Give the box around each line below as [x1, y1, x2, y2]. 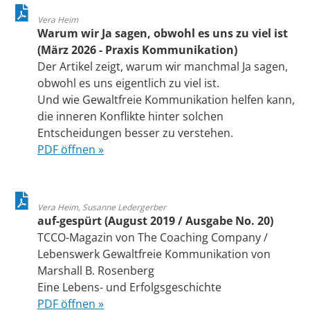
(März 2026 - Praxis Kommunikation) [37, 42, 237, 57]
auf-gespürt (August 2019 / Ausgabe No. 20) [37, 213, 273, 229]
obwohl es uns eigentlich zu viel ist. [37, 75, 219, 91]
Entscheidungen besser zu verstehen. [37, 125, 233, 140]
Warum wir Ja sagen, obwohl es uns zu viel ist [37, 25, 288, 41]
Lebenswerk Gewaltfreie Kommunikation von [37, 246, 271, 262]
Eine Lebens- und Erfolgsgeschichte [37, 280, 221, 295]
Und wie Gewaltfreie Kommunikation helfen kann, [37, 91, 295, 107]
